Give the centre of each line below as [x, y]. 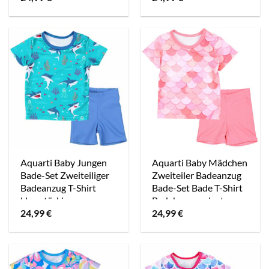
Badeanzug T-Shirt [59, 188]
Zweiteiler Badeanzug [197, 175]
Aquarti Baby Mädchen [200, 163]
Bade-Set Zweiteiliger [65, 175]
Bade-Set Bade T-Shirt [198, 188]
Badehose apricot [188, 201]
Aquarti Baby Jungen [64, 163]
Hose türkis [44, 201]
